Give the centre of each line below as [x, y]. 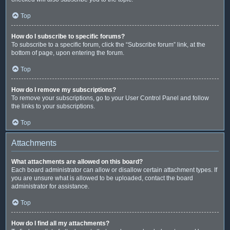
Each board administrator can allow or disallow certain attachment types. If [114, 170]
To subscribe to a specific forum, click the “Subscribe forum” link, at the [108, 44]
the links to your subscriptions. [53, 106]
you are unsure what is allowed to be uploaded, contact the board [102, 178]
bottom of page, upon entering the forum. [68, 53]
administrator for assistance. [50, 186]
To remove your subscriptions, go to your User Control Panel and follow [110, 98]
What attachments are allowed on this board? [77, 161]
